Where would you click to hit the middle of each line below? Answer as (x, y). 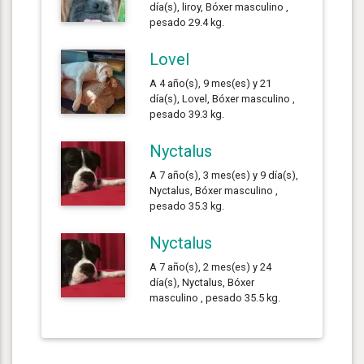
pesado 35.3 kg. (187, 206)
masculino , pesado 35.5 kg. (215, 297)
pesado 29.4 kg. (187, 22)
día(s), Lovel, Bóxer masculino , (223, 98)
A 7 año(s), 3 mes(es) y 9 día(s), (224, 175)
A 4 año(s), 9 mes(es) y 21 (211, 83)
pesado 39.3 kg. (187, 114)
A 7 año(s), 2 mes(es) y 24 (211, 266)
